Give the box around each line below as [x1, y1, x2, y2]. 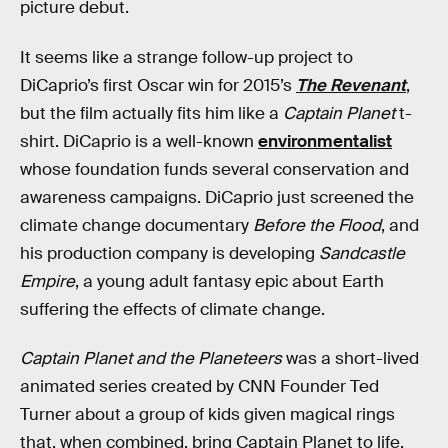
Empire [20, 270, 75, 292]
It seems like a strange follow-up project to [20, 46, 353, 68]
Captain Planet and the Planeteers [20, 348, 282, 370]
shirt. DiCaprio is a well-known [20, 130, 258, 152]
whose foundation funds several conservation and [20, 158, 409, 180]
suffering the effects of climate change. [20, 298, 325, 320]
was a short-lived [282, 348, 419, 370]
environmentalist [258, 130, 392, 152]
